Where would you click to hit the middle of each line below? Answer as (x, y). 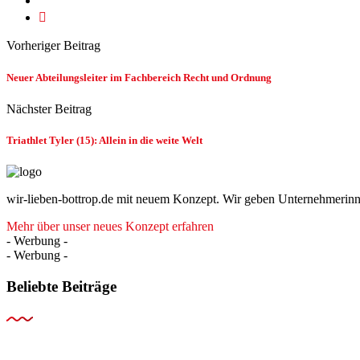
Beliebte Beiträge (61, 286)
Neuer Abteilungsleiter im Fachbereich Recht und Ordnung (139, 77)
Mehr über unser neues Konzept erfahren (110, 227)
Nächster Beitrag (49, 108)
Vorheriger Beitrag (53, 46)
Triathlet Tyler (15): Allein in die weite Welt (104, 140)
